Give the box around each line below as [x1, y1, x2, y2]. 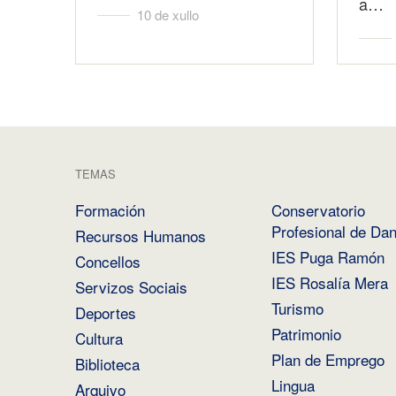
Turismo [270, 297, 324, 319]
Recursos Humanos [74, 225, 206, 247]
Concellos [74, 250, 141, 272]
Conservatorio [270, 199, 365, 221]
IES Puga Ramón [270, 246, 385, 268]
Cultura [74, 327, 123, 349]
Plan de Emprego [270, 348, 385, 370]
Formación [74, 199, 145, 221]
